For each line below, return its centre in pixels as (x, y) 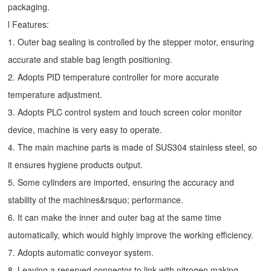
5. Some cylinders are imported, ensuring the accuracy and (121, 182)
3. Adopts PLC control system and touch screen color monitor (125, 112)
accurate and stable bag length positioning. (90, 60)
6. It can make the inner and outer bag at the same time (115, 217)
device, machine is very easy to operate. (85, 130)
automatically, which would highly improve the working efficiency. (131, 235)
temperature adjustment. (55, 95)
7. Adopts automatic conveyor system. (81, 253)
